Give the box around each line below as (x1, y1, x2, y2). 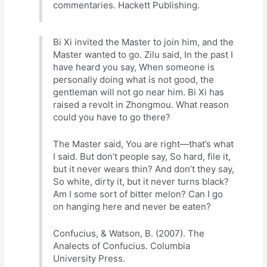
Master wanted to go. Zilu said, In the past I (53, 48, 234, 60)
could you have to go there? (53, 111, 171, 123)
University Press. (53, 252, 126, 264)
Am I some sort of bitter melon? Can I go (53, 188, 223, 200)
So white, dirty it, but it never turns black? (53, 175, 229, 187)
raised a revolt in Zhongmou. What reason (53, 98, 229, 110)
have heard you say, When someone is (53, 61, 215, 73)
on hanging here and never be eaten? (53, 200, 212, 212)
